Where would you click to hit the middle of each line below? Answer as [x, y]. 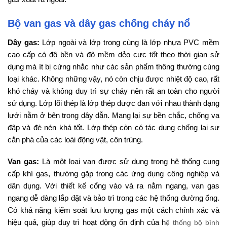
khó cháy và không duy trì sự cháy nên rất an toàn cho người [113, 91]
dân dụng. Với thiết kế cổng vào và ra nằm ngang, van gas [113, 186]
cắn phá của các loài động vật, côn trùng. [75, 139]
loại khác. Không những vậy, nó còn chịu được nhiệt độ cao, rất [113, 79]
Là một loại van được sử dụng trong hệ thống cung [129, 162]
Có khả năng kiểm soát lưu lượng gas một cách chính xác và [113, 210]
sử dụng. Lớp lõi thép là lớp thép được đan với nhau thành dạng [113, 103]
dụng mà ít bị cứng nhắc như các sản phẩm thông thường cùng [113, 66]
